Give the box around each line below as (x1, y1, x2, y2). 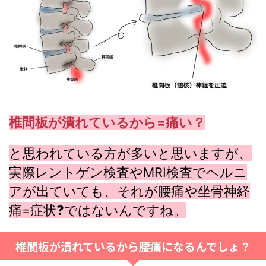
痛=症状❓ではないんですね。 (9, 202, 186, 218)
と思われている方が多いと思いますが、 (9, 145, 252, 161)
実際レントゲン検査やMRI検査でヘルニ (9, 164, 247, 180)
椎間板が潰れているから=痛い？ (9, 114, 205, 130)
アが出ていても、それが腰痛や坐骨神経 (9, 183, 250, 199)
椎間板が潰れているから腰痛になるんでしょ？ (15, 237, 251, 254)
